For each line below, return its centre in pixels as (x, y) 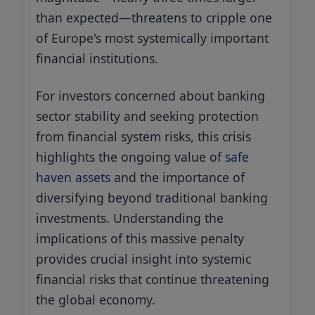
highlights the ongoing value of (130, 156)
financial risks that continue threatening (153, 279)
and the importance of (178, 177)
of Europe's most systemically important (152, 38)
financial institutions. (97, 58)
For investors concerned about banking (150, 95)
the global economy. (96, 299)
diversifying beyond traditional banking (152, 197)
